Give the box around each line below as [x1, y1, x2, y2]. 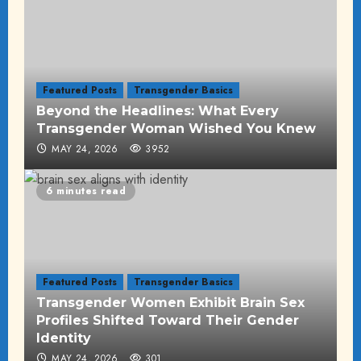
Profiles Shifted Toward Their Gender [36, 312, 299, 328]
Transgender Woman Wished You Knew [36, 120, 316, 136]
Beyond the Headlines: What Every [36, 102, 279, 118]
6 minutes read [46, 183, 126, 198]
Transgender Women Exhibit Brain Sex [36, 294, 305, 310]
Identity [36, 330, 91, 346]
